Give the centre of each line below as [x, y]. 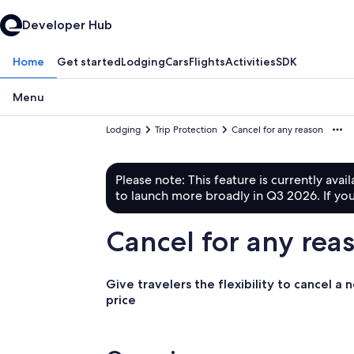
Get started [89, 62]
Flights [207, 62]
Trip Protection [186, 130]
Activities [250, 62]
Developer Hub [67, 25]
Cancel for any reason [278, 130]
